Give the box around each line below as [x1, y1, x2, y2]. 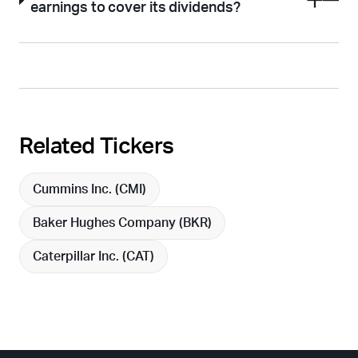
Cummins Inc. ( [33, 183, 119, 197]
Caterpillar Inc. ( [33, 250, 126, 264]
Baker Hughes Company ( [33, 217, 183, 230]
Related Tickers [19, 135, 174, 158]
